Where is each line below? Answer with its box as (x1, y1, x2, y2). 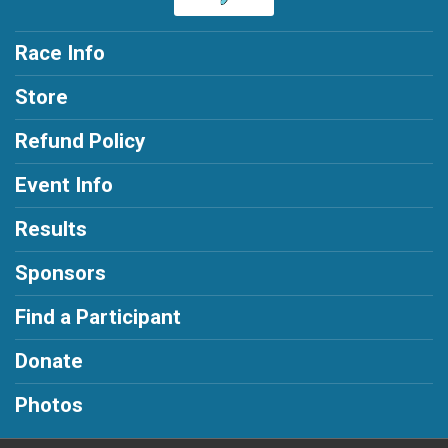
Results (15, 216, 87, 241)
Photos (15, 392, 83, 417)
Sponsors (15, 260, 106, 285)
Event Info (15, 172, 113, 197)
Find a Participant (15, 304, 181, 329)
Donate (15, 348, 83, 373)
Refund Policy (15, 128, 145, 153)
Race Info (15, 40, 105, 65)
